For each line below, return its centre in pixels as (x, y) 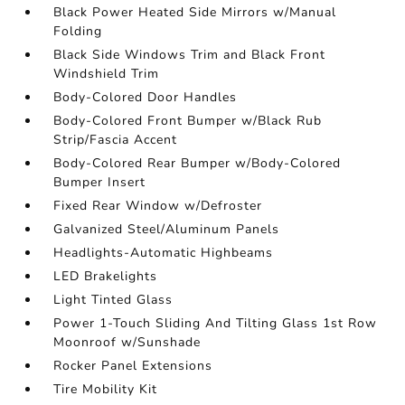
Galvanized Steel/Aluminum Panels (167, 229)
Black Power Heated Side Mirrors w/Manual (195, 12)
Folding (78, 31)
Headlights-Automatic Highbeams (164, 253)
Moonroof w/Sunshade (127, 342)
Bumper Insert (100, 182)
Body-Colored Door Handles (146, 97)
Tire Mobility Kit (106, 389)
